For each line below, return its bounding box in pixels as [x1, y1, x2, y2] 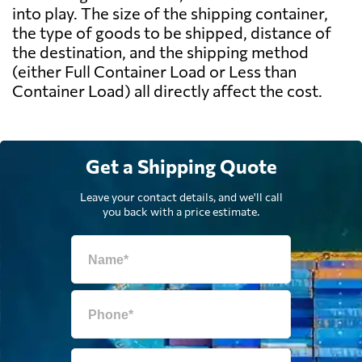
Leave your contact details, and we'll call [79, 190, 283, 204]
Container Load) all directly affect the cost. [12, 81, 322, 101]
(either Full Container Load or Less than [12, 61, 297, 82]
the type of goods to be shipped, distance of [12, 23, 331, 43]
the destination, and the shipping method [12, 42, 309, 62]
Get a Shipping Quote [85, 154, 277, 179]
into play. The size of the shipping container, [12, 3, 328, 23]
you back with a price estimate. [103, 204, 259, 219]
